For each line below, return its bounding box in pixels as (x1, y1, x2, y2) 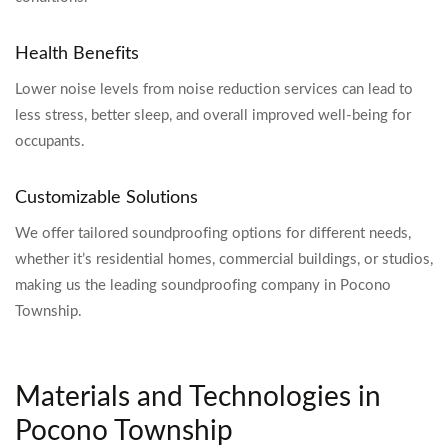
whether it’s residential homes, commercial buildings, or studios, (15, 252, 433, 267)
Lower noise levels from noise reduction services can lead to (15, 82, 413, 97)
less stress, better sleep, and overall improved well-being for (15, 108, 411, 123)
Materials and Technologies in (15, 383, 381, 411)
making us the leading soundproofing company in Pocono (15, 278, 391, 293)
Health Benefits (15, 45, 139, 63)
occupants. (15, 134, 85, 149)
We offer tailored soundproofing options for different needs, (15, 226, 411, 241)
